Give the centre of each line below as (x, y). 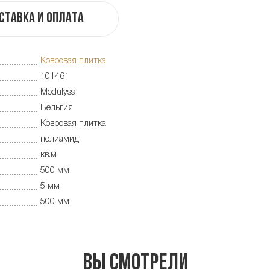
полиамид (60, 139)
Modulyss (58, 92)
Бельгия (57, 108)
